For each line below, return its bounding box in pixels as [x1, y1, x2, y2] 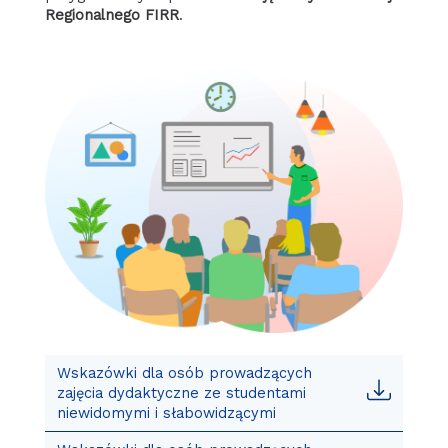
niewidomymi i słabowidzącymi [56, 403, 276, 422]
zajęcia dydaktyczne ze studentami [56, 383, 306, 402]
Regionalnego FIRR [44, 6, 179, 25]
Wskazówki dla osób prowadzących [56, 363, 312, 382]
